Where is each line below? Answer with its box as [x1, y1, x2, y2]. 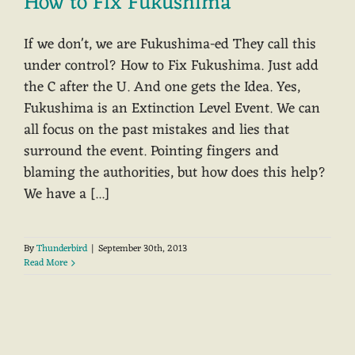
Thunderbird [36, 240, 87, 258]
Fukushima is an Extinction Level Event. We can [24, 96, 320, 122]
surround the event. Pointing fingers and [24, 139, 279, 165]
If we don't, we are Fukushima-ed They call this [24, 32, 316, 58]
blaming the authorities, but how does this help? [24, 160, 326, 186]
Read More [24, 254, 67, 273]
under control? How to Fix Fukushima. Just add [24, 53, 319, 79]
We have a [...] [24, 181, 109, 208]
